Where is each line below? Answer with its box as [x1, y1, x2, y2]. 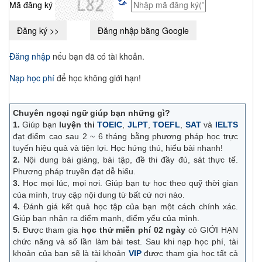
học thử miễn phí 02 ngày [81, 225, 186, 235]
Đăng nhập [9, 50, 50, 62]
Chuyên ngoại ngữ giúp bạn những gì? [13, 108, 170, 118]
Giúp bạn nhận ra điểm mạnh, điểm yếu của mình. [13, 213, 199, 223]
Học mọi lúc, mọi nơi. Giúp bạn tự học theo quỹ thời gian [22, 178, 238, 188]
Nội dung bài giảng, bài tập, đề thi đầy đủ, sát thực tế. [23, 155, 238, 165]
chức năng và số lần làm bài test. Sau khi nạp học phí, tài [13, 237, 238, 247]
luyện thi [59, 120, 98, 130]
